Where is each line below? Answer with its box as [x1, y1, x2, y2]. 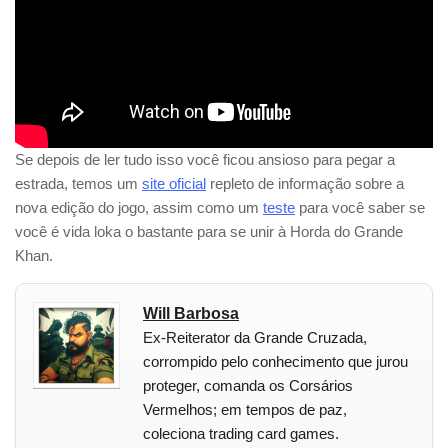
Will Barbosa [143, 304, 239, 322]
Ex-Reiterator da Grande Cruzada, [143, 328, 367, 346]
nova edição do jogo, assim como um [15, 198, 263, 216]
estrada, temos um [15, 174, 142, 192]
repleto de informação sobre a [206, 174, 404, 192]
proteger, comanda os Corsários [143, 376, 353, 394]
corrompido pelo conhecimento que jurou [143, 352, 408, 370]
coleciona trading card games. [143, 424, 339, 442]
